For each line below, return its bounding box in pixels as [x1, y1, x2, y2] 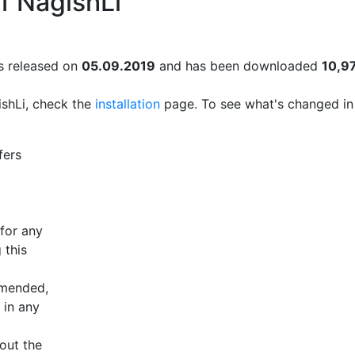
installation [95, 96, 160, 112]
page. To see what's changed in [160, 96, 353, 112]
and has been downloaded [155, 58, 322, 74]
